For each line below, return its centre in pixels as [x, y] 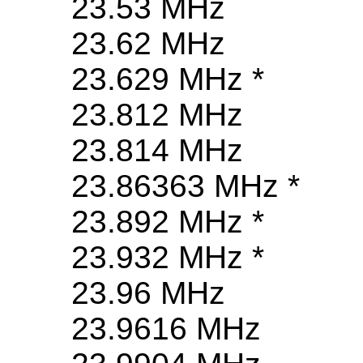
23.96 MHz [148, 293]
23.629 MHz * [168, 79]
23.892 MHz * [168, 222]
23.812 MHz [157, 115]
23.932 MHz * [168, 258]
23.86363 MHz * [186, 186]
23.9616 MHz [166, 329]
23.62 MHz [148, 44]
